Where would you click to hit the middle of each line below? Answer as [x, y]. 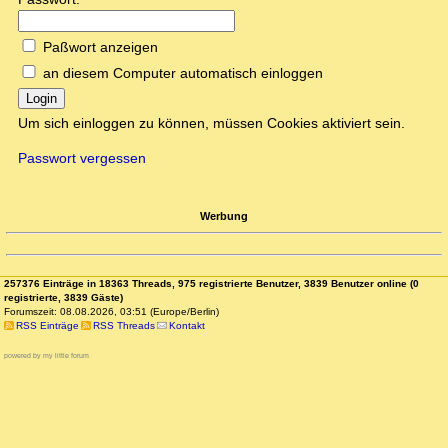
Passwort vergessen [82, 158]
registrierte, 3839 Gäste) [63, 298]
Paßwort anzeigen [100, 47]
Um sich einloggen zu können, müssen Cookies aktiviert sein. [211, 123]
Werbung [224, 215]
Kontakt [187, 326]
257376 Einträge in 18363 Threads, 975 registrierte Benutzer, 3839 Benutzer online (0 [211, 284]
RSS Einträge [47, 326]
